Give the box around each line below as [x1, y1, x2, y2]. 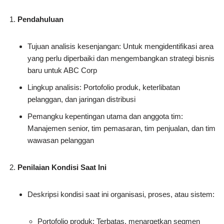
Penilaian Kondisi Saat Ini [17, 163, 106, 172]
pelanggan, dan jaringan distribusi [27, 95, 135, 104]
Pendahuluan [17, 15, 63, 24]
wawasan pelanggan [27, 136, 94, 145]
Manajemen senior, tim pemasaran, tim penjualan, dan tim [27, 124, 215, 133]
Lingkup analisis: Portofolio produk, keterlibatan [27, 83, 180, 92]
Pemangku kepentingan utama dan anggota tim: [27, 112, 183, 121]
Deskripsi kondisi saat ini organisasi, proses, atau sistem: [27, 190, 214, 199]
